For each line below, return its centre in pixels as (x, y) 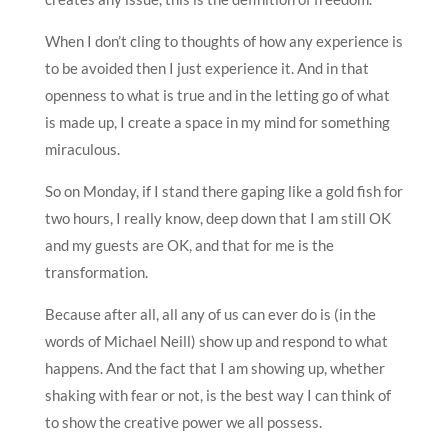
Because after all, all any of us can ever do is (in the (210, 313)
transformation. (96, 271)
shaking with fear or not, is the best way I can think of (217, 394)
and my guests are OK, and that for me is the (189, 244)
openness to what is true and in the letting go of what (217, 94)
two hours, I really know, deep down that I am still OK (217, 217)
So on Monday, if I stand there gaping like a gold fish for (223, 190)
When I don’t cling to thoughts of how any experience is (223, 40)
